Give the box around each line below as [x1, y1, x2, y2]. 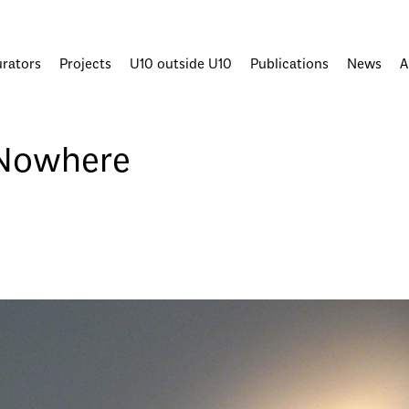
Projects [58, 56, 111, 74]
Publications [249, 56, 329, 74]
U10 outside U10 [129, 56, 232, 74]
